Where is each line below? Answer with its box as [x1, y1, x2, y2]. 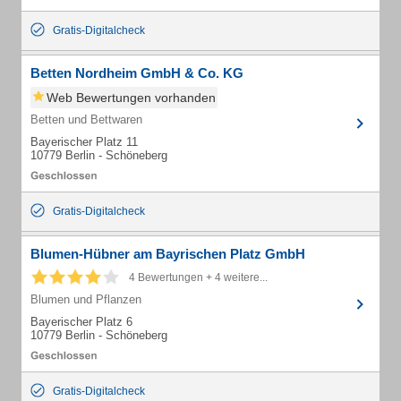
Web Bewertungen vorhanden [47, 90, 216, 105]
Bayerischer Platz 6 [30, 315, 132, 328]
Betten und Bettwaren [30, 113, 142, 126]
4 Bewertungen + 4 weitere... [129, 271, 268, 284]
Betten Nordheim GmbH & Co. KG [30, 65, 243, 81]
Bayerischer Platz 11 [30, 135, 138, 149]
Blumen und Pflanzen [30, 293, 141, 306]
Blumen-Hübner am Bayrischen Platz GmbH [30, 246, 305, 261]
